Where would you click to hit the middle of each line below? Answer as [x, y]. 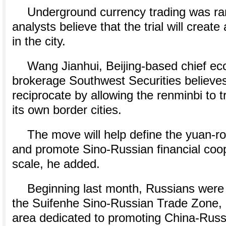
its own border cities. [67, 110]
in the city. [39, 41]
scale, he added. [56, 164]
